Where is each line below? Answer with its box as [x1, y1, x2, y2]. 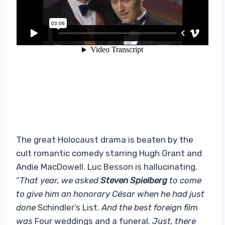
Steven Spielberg [100, 175, 167, 185]
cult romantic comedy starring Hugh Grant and [16, 148, 202, 158]
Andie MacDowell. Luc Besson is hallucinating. [16, 161, 197, 172]
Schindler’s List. [38, 202, 101, 212]
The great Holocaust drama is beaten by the [16, 134, 193, 145]
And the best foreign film [101, 202, 198, 212]
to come [167, 175, 201, 185]
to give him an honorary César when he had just [16, 188, 204, 199]
